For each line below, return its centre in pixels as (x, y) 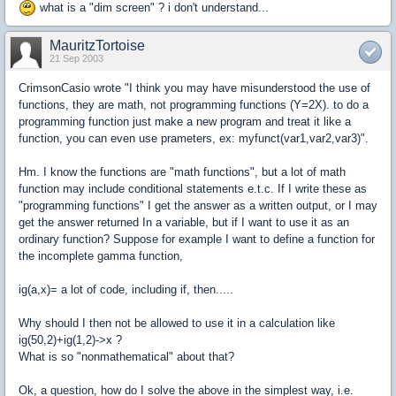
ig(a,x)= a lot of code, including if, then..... (126, 290)
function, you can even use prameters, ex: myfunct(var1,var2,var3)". (194, 139)
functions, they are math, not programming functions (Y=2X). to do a (194, 105)
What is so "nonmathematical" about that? (126, 357)
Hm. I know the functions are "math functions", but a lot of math (182, 172)
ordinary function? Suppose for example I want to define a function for (197, 240)
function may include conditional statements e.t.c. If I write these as (193, 189)
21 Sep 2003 (76, 59)
